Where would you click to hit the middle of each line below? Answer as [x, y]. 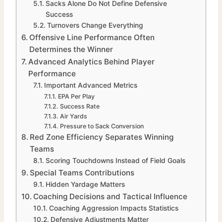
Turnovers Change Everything [95, 26]
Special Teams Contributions [82, 173]
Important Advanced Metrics [90, 85]
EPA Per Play [76, 97]
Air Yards [73, 116]
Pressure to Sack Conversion [102, 126]
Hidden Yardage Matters [85, 185]
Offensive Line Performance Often [92, 38]
